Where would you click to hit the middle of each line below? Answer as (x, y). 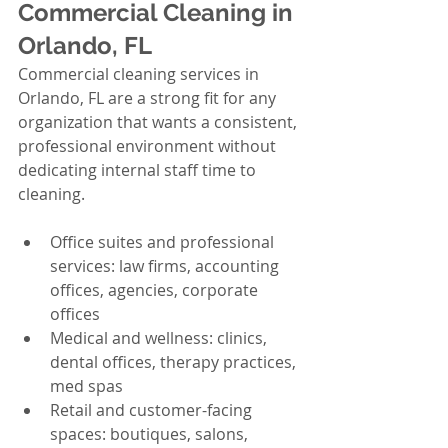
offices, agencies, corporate (156, 290)
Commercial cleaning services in (140, 74)
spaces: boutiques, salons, (151, 434)
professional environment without (149, 146)
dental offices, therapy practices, (175, 362)
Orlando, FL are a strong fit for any (149, 98)
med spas (86, 386)
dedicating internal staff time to (139, 170)
